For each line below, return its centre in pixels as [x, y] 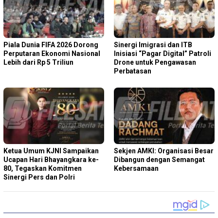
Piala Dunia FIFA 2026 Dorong [51, 45]
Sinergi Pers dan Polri [39, 177]
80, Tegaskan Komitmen [43, 168]
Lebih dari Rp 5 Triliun [38, 62]
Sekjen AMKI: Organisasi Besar [164, 151]
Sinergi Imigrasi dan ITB [153, 45]
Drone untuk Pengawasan [155, 62]
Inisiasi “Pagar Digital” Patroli [163, 53]
